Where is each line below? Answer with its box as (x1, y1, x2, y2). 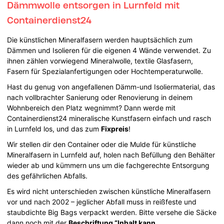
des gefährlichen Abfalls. (7, 171, 88, 180)
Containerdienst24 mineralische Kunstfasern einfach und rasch (7, 113, 211, 122)
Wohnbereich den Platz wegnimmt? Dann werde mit (7, 103, 176, 112)
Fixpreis (101, 124, 129, 133)
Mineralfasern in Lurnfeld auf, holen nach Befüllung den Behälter (7, 150, 215, 159)
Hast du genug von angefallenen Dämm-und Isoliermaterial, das (7, 82, 215, 91)
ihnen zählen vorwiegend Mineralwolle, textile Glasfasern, (7, 56, 193, 65)
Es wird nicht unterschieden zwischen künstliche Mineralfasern (7, 186, 211, 195)
